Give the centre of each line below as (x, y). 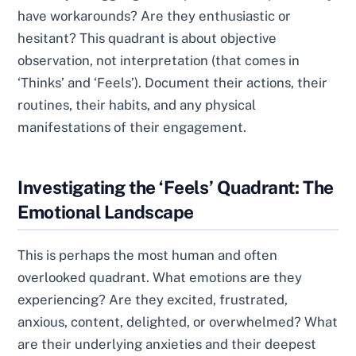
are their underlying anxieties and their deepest (167, 344)
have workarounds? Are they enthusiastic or (155, 16)
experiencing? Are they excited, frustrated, (153, 300)
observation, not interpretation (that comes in (159, 61)
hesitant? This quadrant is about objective (147, 39)
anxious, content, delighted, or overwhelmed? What (178, 322)
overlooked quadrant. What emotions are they (160, 278)
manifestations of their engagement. (132, 128)
